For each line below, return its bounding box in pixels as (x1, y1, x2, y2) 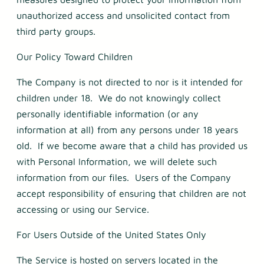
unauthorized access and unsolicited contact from (16, 10, 230, 21)
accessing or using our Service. (16, 204, 152, 215)
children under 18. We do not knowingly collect (16, 93, 221, 104)
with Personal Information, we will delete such (16, 156, 217, 167)
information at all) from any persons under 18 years (16, 124, 238, 136)
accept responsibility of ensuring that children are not (16, 188, 246, 199)
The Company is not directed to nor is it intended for (16, 77, 243, 88)
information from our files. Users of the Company (16, 172, 231, 183)
